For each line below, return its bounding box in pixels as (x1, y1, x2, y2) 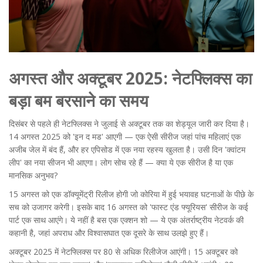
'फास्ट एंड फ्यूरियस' (150, 201, 207, 213)
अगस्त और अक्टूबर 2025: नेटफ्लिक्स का (9, 67, 252, 90)
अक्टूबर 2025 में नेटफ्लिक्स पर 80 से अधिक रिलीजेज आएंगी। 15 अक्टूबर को (9, 246, 238, 258)
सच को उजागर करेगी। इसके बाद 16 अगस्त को (9, 201, 150, 213)
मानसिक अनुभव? (9, 170, 58, 181)
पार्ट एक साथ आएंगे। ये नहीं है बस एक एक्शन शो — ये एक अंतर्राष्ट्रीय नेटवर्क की (9, 214, 244, 226)
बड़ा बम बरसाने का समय (9, 89, 149, 112)
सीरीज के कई (207, 201, 248, 213)
